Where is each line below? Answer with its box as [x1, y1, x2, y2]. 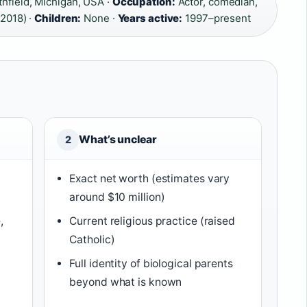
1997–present [182, 12, 251, 25]
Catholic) [69, 233, 115, 246]
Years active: [117, 12, 183, 25]
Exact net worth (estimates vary [69, 172, 230, 185]
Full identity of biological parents [69, 257, 233, 270]
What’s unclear [79, 133, 157, 146]
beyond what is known [69, 275, 182, 288]
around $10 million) [69, 191, 165, 204]
